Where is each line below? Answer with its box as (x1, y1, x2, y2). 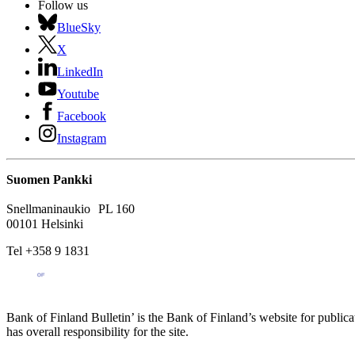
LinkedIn (57, 65, 103, 79)
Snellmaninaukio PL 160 (6, 202, 143, 216)
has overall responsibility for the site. (6, 325, 189, 339)
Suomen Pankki (6, 173, 92, 187)
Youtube (57, 87, 99, 101)
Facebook (57, 109, 106, 124)
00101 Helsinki (6, 217, 86, 231)
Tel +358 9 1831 (6, 244, 90, 258)
